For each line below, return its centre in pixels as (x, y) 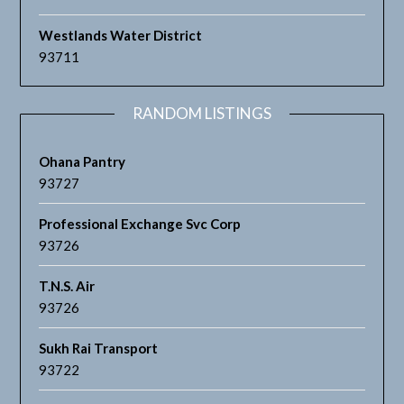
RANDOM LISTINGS (202, 114)
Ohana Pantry (83, 162)
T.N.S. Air (67, 286)
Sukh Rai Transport (99, 349)
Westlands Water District (121, 36)
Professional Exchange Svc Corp (140, 224)
